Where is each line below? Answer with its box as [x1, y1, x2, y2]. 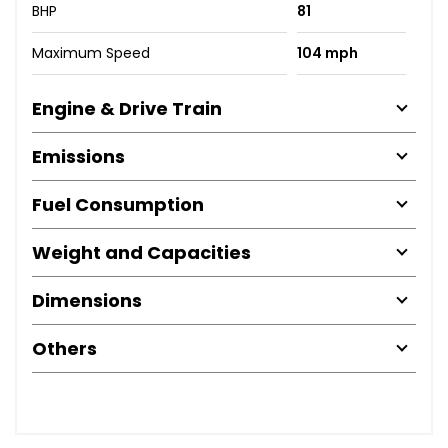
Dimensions [32, 287, 142, 313]
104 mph [296, 42, 358, 63]
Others [32, 335, 97, 361]
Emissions [32, 143, 125, 169]
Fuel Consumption [32, 191, 204, 217]
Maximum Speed [32, 42, 150, 63]
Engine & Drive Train [32, 95, 222, 121]
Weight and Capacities [32, 239, 251, 265]
